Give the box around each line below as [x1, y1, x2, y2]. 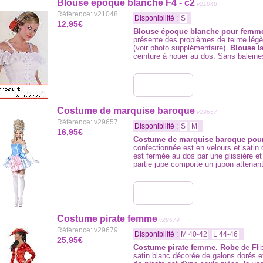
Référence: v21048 [57, 10, 118, 18]
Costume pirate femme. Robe [133, 243, 239, 252]
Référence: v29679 [57, 226, 118, 234]
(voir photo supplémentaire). [133, 43, 230, 52]
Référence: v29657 [57, 118, 118, 126]
